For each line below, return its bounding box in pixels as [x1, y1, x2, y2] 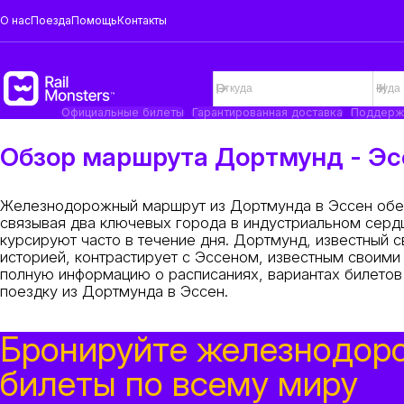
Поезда [31, 13, 71, 27]
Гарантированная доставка [191, 105, 343, 119]
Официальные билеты [60, 105, 184, 119]
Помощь [71, 13, 117, 27]
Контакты [117, 13, 167, 27]
